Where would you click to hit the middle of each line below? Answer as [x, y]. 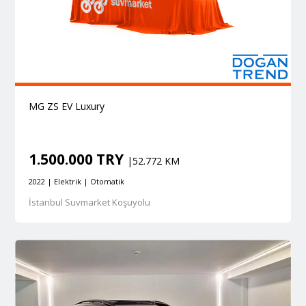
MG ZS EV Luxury [66, 106]
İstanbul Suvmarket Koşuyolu [89, 202]
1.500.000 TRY [78, 159]
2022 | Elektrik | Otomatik [76, 181]
